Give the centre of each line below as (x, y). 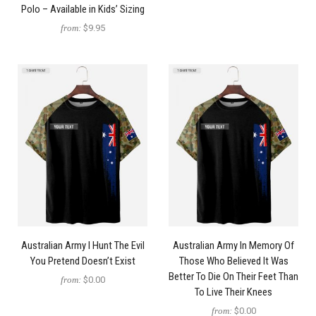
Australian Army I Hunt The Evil (83, 246)
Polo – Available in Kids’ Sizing (83, 10)
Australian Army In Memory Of (233, 246)
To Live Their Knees (233, 292)
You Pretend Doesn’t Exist (83, 261)
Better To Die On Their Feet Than (233, 277)
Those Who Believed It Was (233, 261)
